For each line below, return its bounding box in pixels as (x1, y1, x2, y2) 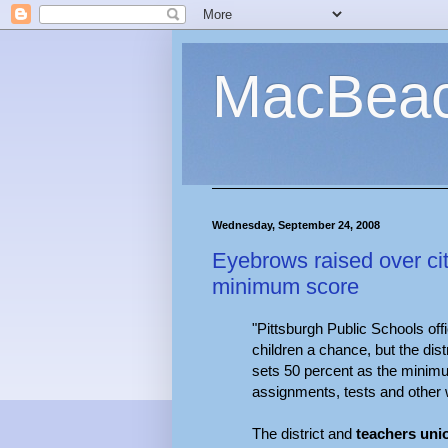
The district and (252, 425, 356, 443)
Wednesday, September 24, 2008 (212, 219, 380, 231)
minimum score (212, 273, 359, 299)
